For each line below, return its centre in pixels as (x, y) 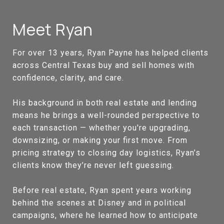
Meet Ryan (53, 29)
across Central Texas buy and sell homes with (103, 65)
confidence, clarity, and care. (68, 77)
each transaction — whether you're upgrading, (101, 127)
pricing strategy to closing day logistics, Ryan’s (106, 152)
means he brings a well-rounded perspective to (106, 115)
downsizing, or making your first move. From (100, 140)
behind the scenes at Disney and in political (99, 202)
